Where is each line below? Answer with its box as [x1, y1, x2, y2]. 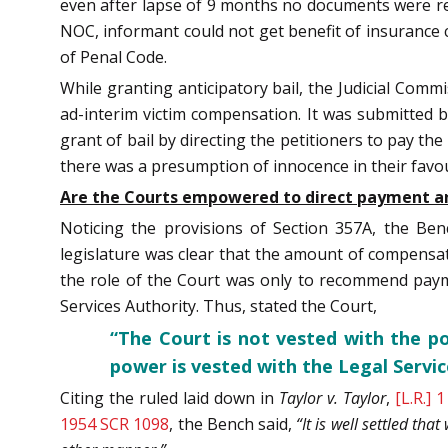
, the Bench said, [169, 412, 297, 435]
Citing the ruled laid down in [60, 386, 279, 409]
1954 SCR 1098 [60, 412, 170, 435]
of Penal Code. [60, 45, 167, 68]
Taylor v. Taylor [279, 386, 386, 409]
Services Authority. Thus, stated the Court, [60, 294, 377, 317]
